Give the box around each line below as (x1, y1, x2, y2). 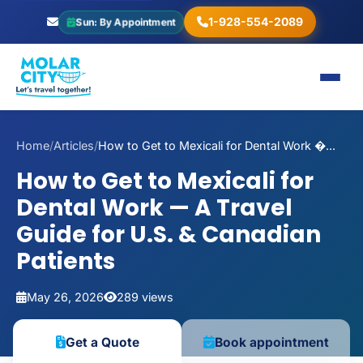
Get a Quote (65, 334, 139, 350)
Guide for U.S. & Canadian (16, 219, 321, 250)
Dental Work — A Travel (16, 192, 293, 224)
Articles (53, 139, 94, 152)
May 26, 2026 (27, 290, 104, 304)
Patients (16, 246, 115, 277)
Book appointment (214, 334, 329, 350)
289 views (117, 290, 173, 304)
